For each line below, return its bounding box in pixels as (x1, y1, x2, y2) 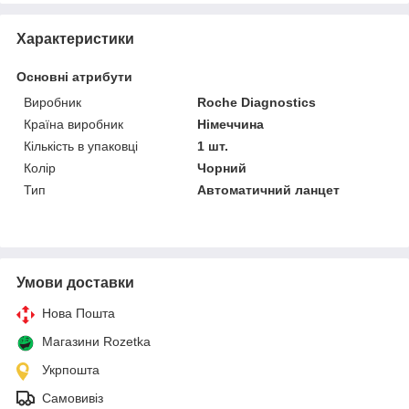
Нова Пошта (42, 305, 115, 320)
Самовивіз (42, 390, 103, 405)
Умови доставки (16, 274, 134, 290)
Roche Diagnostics (197, 94, 317, 110)
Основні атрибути (16, 68, 132, 84)
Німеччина (197, 116, 265, 131)
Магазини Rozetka (42, 333, 151, 349)
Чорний (197, 160, 247, 175)
